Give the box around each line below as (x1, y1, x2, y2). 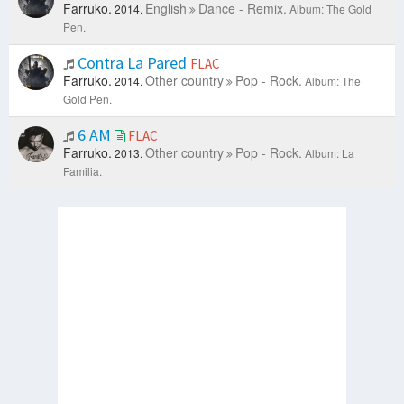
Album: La (305, 145, 354, 161)
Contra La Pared (74, 52, 190, 74)
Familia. (63, 163, 102, 179)
